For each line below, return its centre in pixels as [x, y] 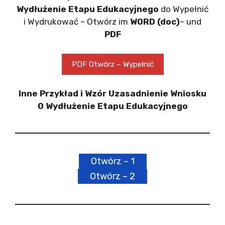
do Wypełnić [184, 9]
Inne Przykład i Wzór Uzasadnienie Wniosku [113, 93]
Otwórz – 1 [113, 161]
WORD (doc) [155, 22]
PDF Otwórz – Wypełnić [113, 64]
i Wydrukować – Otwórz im [77, 22]
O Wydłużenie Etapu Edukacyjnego [113, 106]
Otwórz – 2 [113, 176]
